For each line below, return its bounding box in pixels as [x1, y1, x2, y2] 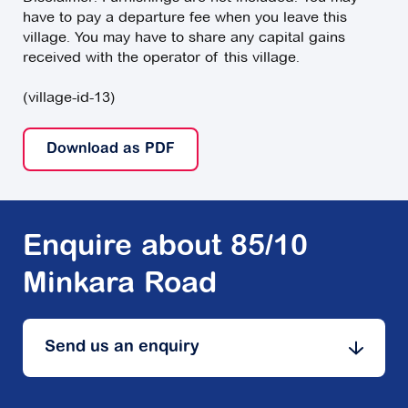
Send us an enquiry [45, 340, 199, 357]
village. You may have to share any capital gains [23, 28, 345, 46]
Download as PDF [46, 142, 175, 158]
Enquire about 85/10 [23, 233, 308, 263]
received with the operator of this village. [23, 48, 300, 66]
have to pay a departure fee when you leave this [23, 8, 347, 26]
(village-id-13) [23, 88, 116, 107]
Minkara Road [23, 270, 217, 301]
